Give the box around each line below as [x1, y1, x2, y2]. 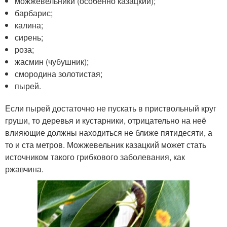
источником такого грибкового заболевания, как [5, 150, 185, 163]
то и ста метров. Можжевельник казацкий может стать [5, 138, 206, 150]
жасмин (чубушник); [15, 55, 89, 67]
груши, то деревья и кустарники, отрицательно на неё [5, 114, 206, 126]
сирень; [15, 31, 44, 43]
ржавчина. [5, 163, 44, 175]
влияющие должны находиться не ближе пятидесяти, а [5, 126, 212, 138]
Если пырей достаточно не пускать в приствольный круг [5, 102, 216, 114]
